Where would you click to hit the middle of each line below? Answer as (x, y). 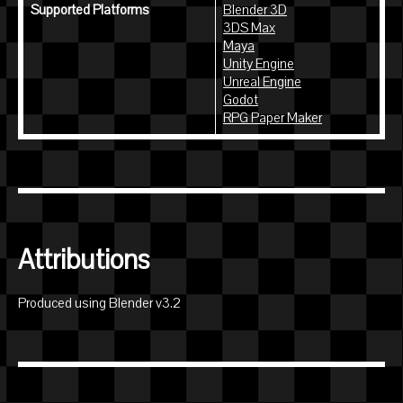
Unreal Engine (262, 82)
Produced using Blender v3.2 (99, 304)
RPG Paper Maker (273, 118)
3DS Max (249, 28)
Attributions (84, 261)
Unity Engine (259, 64)
